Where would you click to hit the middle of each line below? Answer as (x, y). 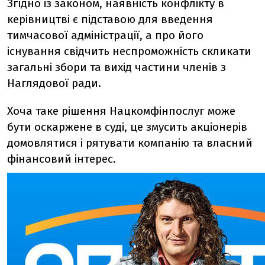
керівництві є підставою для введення (110, 19)
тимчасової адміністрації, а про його (105, 35)
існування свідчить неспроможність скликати (129, 51)
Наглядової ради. (54, 83)
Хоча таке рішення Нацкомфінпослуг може (121, 111)
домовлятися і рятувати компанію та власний (130, 143)
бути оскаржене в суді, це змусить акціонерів (127, 127)
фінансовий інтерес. (62, 159)
